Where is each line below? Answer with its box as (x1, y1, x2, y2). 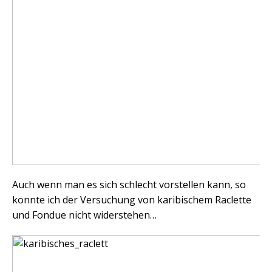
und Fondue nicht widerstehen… (12, 208, 157, 222)
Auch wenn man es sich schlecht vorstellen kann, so (12, 178, 246, 192)
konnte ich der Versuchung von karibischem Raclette (12, 193, 251, 207)
